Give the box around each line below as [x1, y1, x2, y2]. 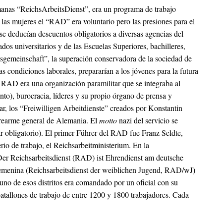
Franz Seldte [142, 127, 181, 138]
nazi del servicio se [117, 115, 178, 126]
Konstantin [148, 103, 182, 113]
